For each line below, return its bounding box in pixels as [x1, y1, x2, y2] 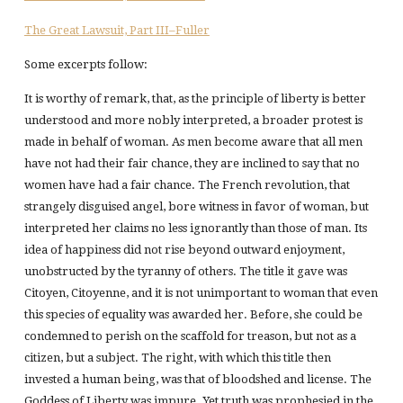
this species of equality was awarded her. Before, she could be [23, 308, 363, 322]
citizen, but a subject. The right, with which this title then [23, 351, 331, 365]
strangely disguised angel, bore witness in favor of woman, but [23, 200, 369, 214]
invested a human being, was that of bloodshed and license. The [23, 372, 372, 387]
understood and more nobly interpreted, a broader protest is [23, 113, 363, 128]
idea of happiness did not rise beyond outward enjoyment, [23, 243, 345, 257]
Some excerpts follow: [23, 57, 148, 71]
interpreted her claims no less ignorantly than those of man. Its [23, 221, 367, 236]
